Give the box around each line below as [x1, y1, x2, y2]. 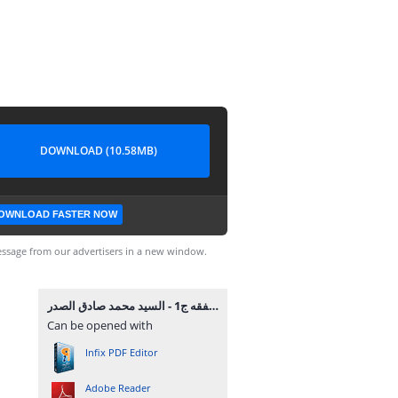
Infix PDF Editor [85, 346, 157, 359]
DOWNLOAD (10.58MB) [40, 143, 157, 158]
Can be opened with [47, 317, 153, 333]
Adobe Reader [85, 381, 150, 394]
